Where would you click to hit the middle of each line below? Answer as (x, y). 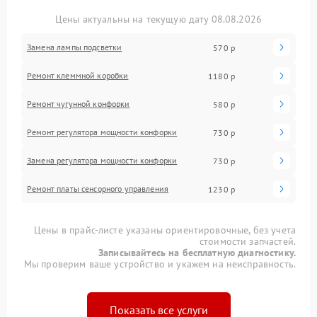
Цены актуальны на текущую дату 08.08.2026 (158, 19)
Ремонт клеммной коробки (78, 76)
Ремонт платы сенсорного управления (98, 189)
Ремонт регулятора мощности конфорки (102, 132)
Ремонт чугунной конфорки (79, 104)
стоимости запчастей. (247, 242)
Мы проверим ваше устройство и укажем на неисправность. (160, 264)
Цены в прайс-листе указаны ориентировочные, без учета (165, 230)
